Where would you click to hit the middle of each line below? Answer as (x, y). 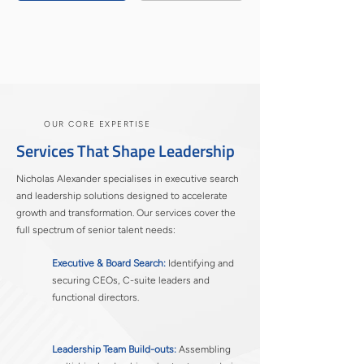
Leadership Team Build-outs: (114, 349)
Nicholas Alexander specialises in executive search (128, 179)
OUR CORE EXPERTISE (97, 124)
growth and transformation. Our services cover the (126, 213)
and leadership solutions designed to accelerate (122, 196)
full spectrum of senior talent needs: (96, 230)
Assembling (204, 349)
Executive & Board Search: (109, 263)
